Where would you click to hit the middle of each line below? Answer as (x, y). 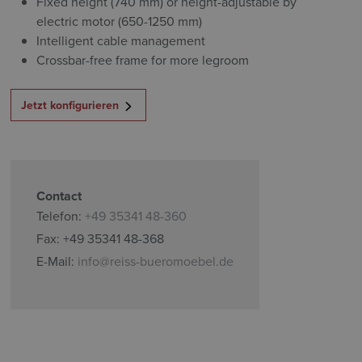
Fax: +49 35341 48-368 (101, 238)
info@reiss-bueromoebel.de (156, 261)
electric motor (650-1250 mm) (120, 21)
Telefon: (61, 216)
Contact (59, 196)
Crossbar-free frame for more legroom (143, 60)
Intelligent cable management (121, 40)
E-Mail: (57, 261)
